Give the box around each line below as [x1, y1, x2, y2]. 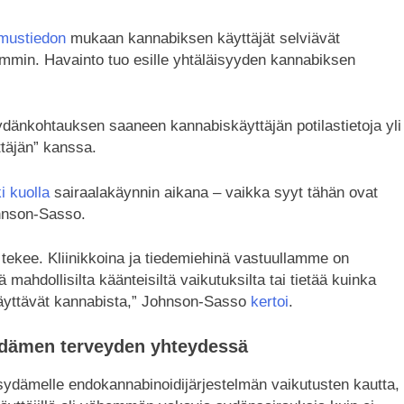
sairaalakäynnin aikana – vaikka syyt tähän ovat [50, 183, 378, 201]
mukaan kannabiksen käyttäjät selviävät [66, 29, 340, 47]
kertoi [250, 293, 289, 310]
